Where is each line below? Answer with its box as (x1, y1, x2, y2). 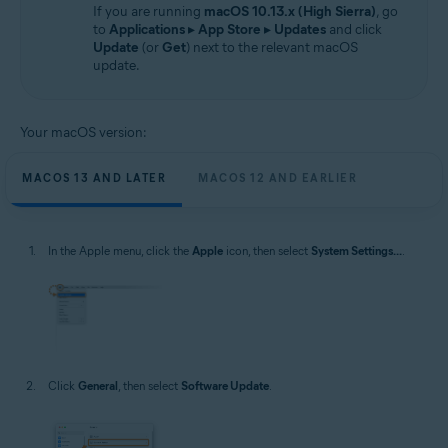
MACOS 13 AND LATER (22, 171, 166, 185)
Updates (274, 21, 326, 38)
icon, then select (223, 243, 311, 258)
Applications (109, 21, 185, 38)
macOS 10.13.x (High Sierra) (204, 3, 376, 20)
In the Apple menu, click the (48, 243, 192, 258)
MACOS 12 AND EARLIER (198, 171, 357, 185)
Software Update (181, 378, 269, 394)
